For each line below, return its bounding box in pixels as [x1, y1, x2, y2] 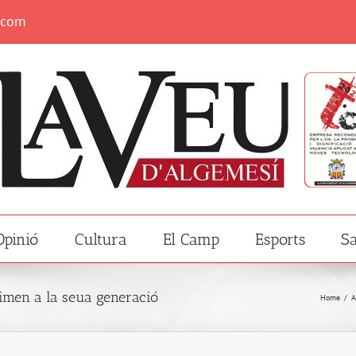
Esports [255, 229, 305, 249]
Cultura [75, 229, 127, 249]
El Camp [163, 229, 219, 249]
